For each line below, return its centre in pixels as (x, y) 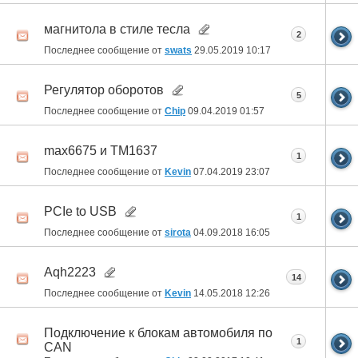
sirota (178, 233)
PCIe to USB (80, 211)
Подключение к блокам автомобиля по (158, 332)
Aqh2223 (70, 272)
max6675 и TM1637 (101, 150)
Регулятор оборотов (104, 89)
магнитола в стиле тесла (117, 29)
